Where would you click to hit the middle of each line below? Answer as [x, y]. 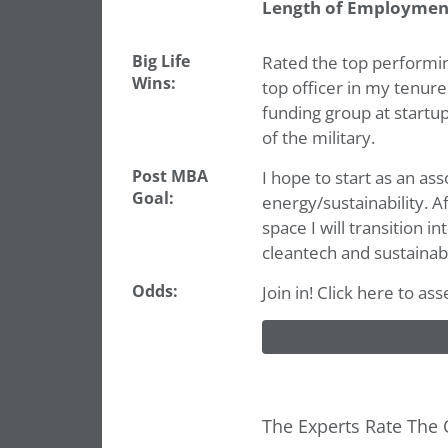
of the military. [318, 138]
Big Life [161, 61]
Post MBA [170, 176]
